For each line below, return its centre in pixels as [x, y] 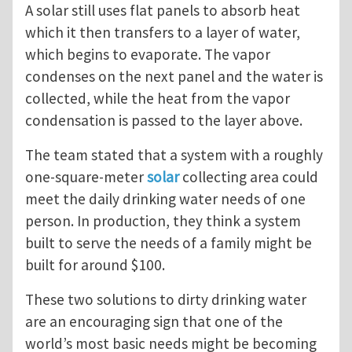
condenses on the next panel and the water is [174, 77]
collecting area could [249, 177]
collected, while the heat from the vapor [158, 99]
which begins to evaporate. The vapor [148, 55]
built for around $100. [95, 265]
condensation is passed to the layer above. [164, 121]
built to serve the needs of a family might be [169, 243]
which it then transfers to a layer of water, [163, 33]
